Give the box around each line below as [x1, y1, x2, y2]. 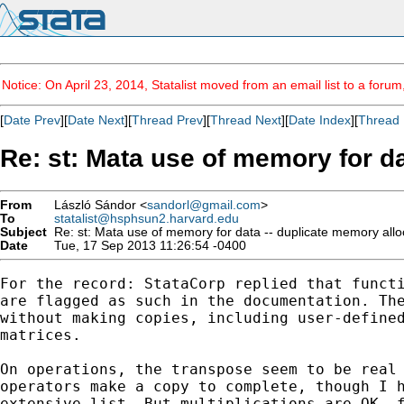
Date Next [68, 113, 124, 127]
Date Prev [4, 113, 60, 127]
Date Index [289, 113, 351, 127]
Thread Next [210, 113, 281, 127]
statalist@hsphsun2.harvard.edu [54, 211, 239, 225]
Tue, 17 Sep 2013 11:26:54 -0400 [47, 238, 246, 252]
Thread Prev [132, 113, 203, 127]
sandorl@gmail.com [147, 197, 261, 212]
